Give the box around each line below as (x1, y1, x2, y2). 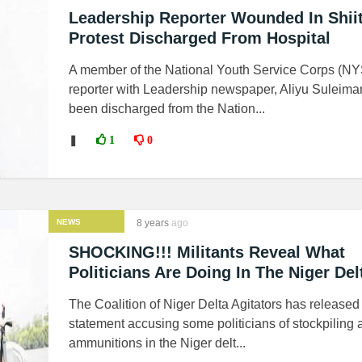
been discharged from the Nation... (69, 102, 265, 116)
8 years (137, 217, 169, 229)
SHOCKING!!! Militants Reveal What (69, 243, 345, 261)
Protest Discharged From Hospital (69, 29, 330, 47)
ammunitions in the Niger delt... (69, 336, 246, 350)
